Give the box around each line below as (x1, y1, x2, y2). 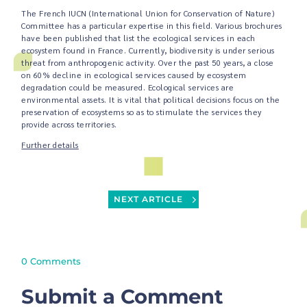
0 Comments (21, 255, 82, 267)
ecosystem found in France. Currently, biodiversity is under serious (21, 45, 275, 56)
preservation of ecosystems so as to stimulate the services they (21, 107, 262, 118)
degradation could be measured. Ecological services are (21, 82, 234, 93)
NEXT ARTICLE (113, 194, 183, 204)
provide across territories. (21, 119, 117, 130)
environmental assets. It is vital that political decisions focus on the (21, 95, 280, 106)
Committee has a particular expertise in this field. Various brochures (21, 21, 282, 32)
